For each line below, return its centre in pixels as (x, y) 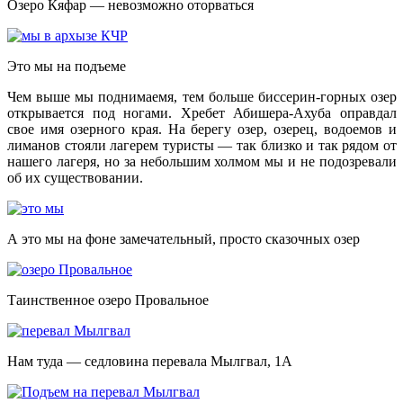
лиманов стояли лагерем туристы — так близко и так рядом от (202, 145)
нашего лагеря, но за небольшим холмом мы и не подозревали (202, 161)
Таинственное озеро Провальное (108, 300)
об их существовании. (75, 177)
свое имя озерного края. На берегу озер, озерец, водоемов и (202, 129)
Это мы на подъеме (67, 66)
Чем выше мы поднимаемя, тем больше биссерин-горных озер (202, 96)
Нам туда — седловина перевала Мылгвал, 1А (150, 361)
